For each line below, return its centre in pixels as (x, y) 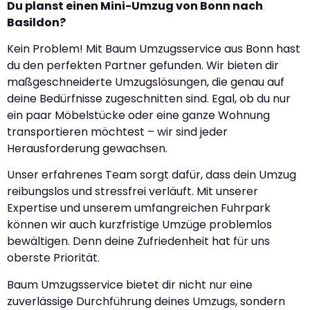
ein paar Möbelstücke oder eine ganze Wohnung (138, 116)
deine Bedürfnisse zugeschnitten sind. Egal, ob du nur (149, 99)
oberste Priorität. (53, 258)
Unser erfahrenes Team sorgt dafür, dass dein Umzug (152, 175)
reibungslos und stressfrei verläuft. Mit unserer (133, 192)
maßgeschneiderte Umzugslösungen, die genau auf (146, 82)
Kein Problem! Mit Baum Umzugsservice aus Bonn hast (154, 49)
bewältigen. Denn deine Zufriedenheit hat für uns (138, 241)
